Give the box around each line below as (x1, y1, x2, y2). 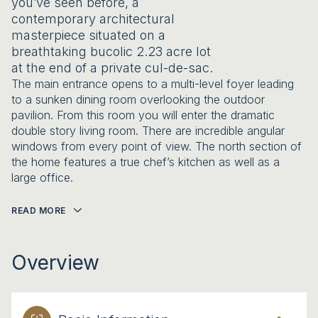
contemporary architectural (11, 11, 175, 26)
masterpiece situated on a (11, 28, 165, 43)
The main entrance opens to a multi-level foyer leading (11, 77, 294, 91)
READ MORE (11, 205, 66, 216)
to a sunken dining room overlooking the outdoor (11, 92, 265, 106)
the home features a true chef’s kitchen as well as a (11, 155, 280, 169)
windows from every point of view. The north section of (11, 139, 302, 153)
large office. (11, 170, 73, 185)
